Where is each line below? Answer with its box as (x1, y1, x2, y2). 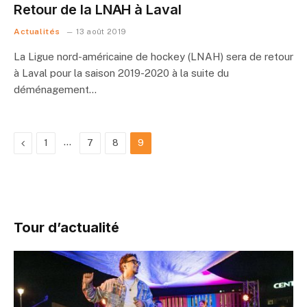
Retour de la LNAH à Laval (14, 1, 182, 18)
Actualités (14, 27, 60, 36)
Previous (24, 137, 62, 148)
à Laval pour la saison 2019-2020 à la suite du (14, 67, 229, 79)
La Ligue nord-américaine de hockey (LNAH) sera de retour (14, 51, 293, 62)
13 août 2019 (76, 27, 127, 36)
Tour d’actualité (14, 219, 119, 236)
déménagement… (14, 84, 97, 95)
